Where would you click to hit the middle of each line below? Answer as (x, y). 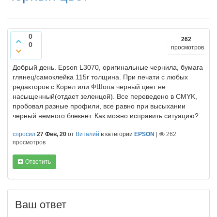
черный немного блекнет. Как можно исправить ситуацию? (106, 116)
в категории (117, 134)
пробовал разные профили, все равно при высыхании (99, 106)
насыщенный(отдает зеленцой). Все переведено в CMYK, (105, 96)
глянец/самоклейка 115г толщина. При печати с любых (100, 77)
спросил (24, 134)
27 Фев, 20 (52, 134)
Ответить (38, 162)
